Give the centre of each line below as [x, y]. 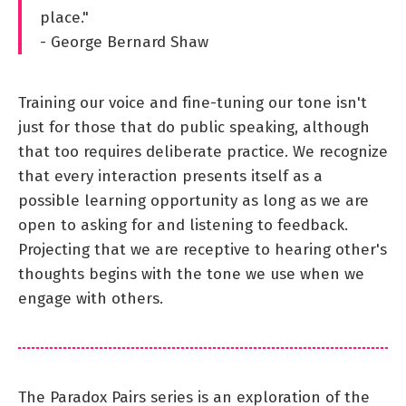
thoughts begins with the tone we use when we [191, 274]
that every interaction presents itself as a [170, 176]
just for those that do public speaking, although [194, 127]
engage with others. [91, 298]
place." [64, 17]
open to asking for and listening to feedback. [183, 225]
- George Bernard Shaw [124, 42]
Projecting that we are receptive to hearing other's [203, 249]
